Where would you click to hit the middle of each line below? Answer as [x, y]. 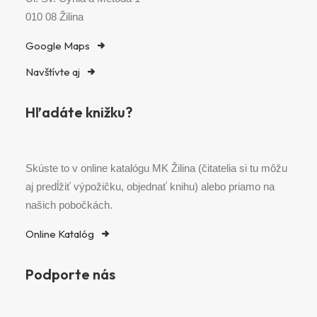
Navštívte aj [53, 72]
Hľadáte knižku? [79, 112]
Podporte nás [70, 274]
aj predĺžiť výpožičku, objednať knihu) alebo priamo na [150, 186]
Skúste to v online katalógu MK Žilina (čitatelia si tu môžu [156, 168]
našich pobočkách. [69, 205]
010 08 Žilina [54, 17]
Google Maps [58, 46]
